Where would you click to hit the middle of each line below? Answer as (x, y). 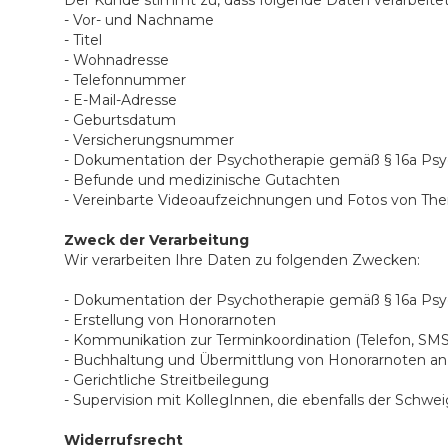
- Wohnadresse (116, 60)
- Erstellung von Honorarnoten (170, 320)
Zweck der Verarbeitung (156, 240)
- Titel (83, 40)
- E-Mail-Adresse (120, 100)
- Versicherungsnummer (149, 140)
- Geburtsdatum (120, 120)
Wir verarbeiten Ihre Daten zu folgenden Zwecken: (242, 260)
